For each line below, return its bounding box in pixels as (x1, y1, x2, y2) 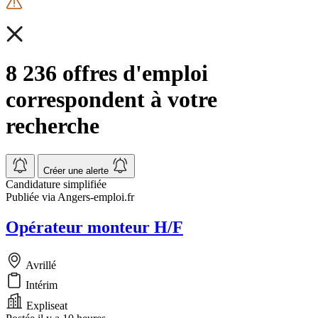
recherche (6, 112, 99, 138)
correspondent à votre (6, 86, 217, 112)
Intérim (23, 279, 57, 292)
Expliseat (23, 300, 67, 312)
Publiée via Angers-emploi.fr (6, 191, 134, 204)
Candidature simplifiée (6, 178, 106, 191)
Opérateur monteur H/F (6, 218, 183, 237)
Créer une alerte (43, 165, 111, 177)
